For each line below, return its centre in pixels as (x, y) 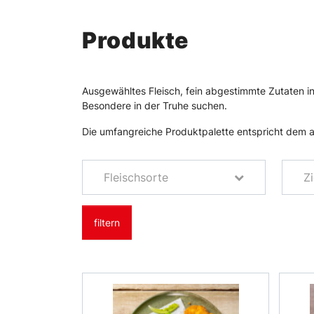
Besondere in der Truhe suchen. (156, 106)
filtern (107, 222)
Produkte (136, 41)
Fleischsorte (136, 178)
